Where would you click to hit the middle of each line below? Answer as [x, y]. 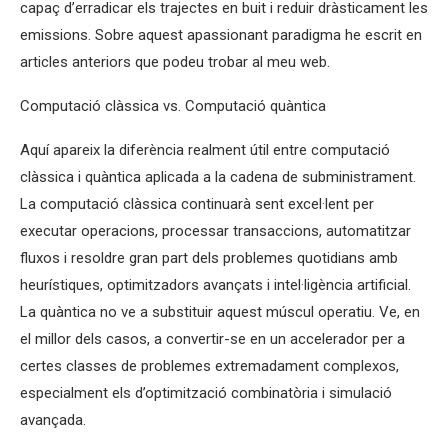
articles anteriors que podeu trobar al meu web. [175, 62]
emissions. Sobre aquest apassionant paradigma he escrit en [221, 35]
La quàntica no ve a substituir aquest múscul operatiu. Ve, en [220, 312]
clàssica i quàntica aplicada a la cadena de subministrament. [218, 177]
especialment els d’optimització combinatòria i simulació [206, 393]
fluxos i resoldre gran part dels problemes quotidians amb [209, 258]
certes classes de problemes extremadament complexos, [209, 366]
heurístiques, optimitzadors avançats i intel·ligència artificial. [215, 285]
